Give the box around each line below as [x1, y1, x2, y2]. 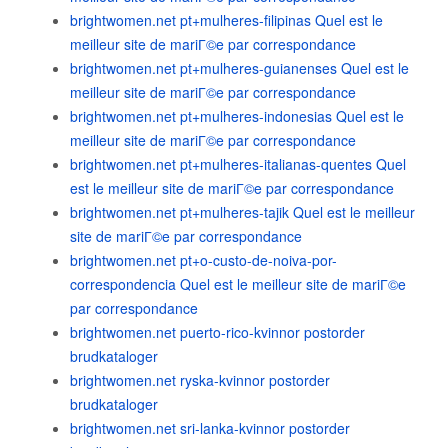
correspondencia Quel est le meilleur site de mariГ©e [70, 274, 406, 294]
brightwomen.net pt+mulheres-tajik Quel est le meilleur [70, 202, 415, 222]
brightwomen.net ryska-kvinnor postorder [70, 370, 330, 390]
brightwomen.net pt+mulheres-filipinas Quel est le [70, 10, 383, 30]
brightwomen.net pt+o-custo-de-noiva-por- [70, 250, 337, 270]
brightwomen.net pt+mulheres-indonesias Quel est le [70, 106, 404, 126]
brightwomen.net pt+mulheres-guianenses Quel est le [70, 58, 409, 78]
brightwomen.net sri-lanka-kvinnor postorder [70, 418, 350, 438]
